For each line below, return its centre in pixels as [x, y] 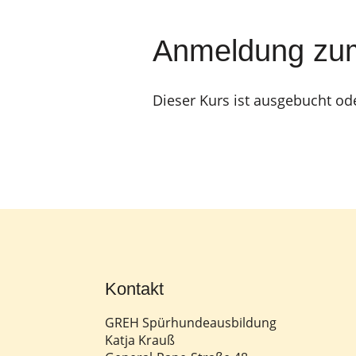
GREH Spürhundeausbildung [191, 323]
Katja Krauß [140, 340]
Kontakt [134, 289]
